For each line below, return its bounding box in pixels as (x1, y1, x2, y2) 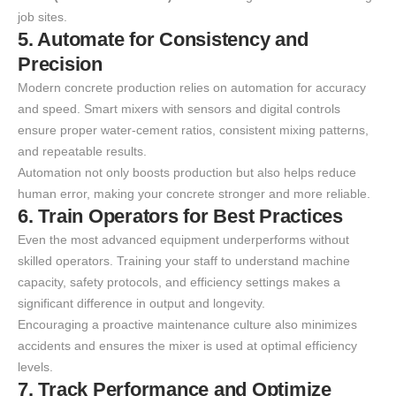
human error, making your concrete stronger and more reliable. (18, 187, 370, 202)
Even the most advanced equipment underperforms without (18, 232, 349, 247)
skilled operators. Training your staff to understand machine (18, 254, 350, 269)
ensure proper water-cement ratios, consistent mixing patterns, (18, 123, 369, 138)
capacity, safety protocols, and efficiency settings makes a (18, 275, 340, 290)
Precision (18, 53, 103, 76)
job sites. (18, 10, 67, 25)
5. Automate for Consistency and (18, 28, 308, 51)
